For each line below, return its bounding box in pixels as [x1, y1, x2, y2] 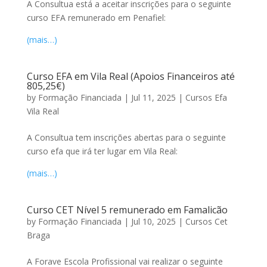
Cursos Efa [185, 92, 227, 103]
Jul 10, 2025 [131, 216, 176, 227]
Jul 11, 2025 [131, 92, 176, 103]
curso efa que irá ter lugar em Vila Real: [26, 145, 178, 157]
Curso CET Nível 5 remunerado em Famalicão [26, 203, 228, 216]
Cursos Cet [185, 216, 228, 227]
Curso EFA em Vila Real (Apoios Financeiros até [26, 70, 235, 83]
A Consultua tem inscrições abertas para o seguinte [26, 132, 226, 143]
